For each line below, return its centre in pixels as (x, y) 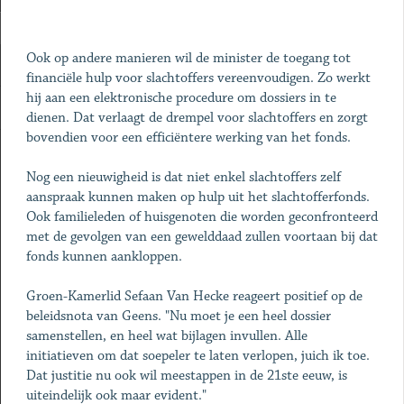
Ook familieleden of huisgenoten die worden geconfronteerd (202, 217)
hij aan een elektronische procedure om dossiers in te (181, 98)
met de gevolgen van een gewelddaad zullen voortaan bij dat (202, 237)
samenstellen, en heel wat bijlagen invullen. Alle (166, 336)
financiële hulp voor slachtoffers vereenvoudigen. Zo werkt (198, 78)
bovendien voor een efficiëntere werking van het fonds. (188, 138)
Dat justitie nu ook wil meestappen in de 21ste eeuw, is (186, 376)
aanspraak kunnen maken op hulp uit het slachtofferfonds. (197, 197)
